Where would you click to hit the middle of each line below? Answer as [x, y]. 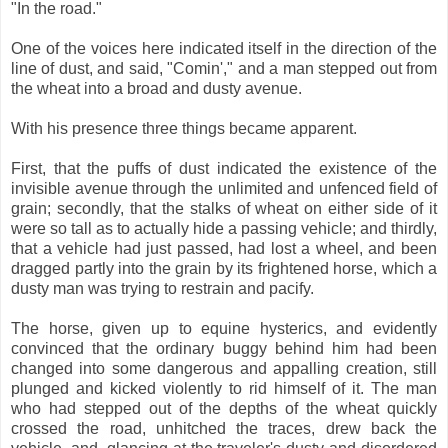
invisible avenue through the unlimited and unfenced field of [224, 188]
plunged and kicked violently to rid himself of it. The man [224, 388]
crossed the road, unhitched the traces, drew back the [224, 428]
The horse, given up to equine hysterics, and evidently [224, 328]
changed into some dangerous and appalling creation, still [224, 368]
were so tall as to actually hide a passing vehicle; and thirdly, [224, 228]
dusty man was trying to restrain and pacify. [162, 288]
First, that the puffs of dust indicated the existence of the [224, 168]
